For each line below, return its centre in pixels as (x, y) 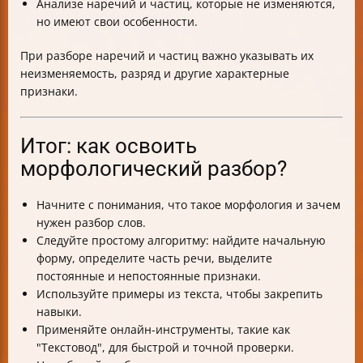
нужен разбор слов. (91, 222)
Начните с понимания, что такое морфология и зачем (188, 205)
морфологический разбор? (154, 169)
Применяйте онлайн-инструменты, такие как (163, 329)
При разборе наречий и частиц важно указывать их (167, 56)
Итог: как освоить (109, 146)
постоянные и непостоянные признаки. (149, 276)
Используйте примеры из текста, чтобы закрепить (179, 294)
